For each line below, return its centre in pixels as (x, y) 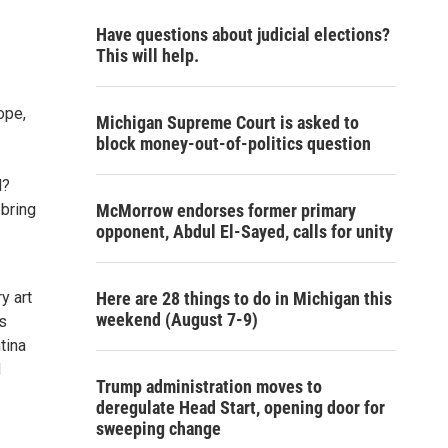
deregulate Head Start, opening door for (240, 407)
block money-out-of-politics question (233, 143)
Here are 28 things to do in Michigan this (244, 298)
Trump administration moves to (209, 386)
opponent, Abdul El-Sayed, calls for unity (244, 231)
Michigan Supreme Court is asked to (227, 122)
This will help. (147, 55)
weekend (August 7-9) (177, 319)
